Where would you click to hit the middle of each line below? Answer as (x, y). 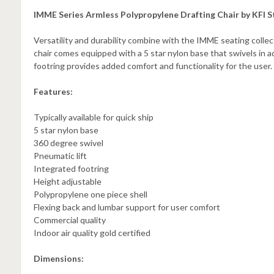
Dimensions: (58, 259)
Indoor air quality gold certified (92, 233)
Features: (53, 92)
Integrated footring (71, 169)
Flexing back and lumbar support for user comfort (127, 207)
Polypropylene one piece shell (90, 194)
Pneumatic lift (60, 156)
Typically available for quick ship (93, 117)
